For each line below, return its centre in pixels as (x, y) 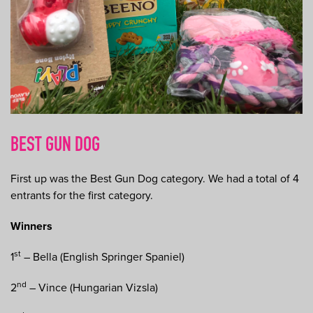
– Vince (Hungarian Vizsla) (92, 288)
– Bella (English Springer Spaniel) (103, 257)
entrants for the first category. (82, 196)
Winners (31, 227)
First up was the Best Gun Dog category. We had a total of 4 (155, 179)
